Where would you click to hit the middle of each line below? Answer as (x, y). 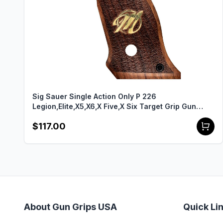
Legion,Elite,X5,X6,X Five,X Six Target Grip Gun (114, 106)
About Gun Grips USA (70, 207)
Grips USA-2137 (60, 116)
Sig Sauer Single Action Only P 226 (94, 96)
